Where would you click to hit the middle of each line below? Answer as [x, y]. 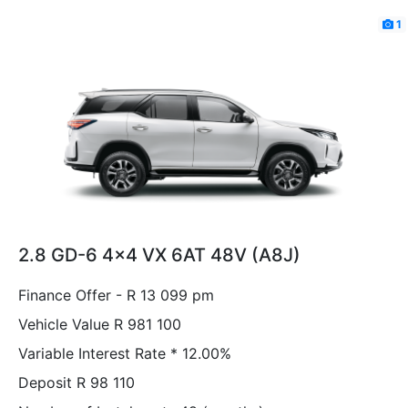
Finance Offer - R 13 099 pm [116, 295]
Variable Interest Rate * [98, 353]
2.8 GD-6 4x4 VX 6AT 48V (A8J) [159, 255]
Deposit [45, 382]
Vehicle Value [64, 324]
